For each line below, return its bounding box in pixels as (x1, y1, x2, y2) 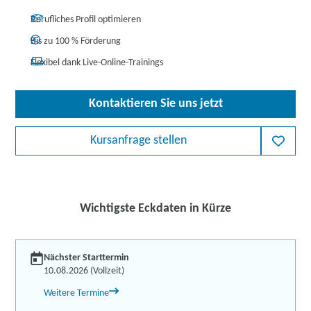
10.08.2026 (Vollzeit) (44, 266, 125, 276)
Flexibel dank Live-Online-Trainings (31, 58, 164, 68)
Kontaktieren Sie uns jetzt (88, 97, 223, 110)
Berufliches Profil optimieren (31, 15, 142, 25)
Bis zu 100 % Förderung (31, 36, 121, 47)
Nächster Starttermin (44, 253, 130, 263)
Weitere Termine (44, 288, 110, 299)
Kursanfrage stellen (90, 134, 187, 147)
